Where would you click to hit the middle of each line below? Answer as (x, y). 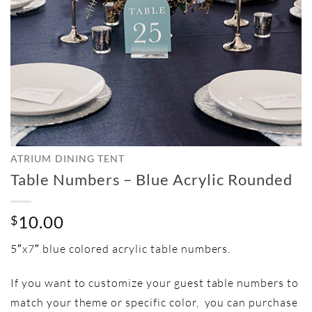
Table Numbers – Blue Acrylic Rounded (151, 179)
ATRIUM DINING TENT (68, 159)
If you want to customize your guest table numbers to (155, 282)
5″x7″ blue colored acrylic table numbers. (121, 248)
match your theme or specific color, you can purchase (154, 302)
